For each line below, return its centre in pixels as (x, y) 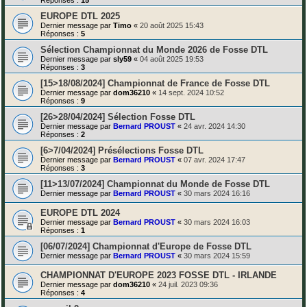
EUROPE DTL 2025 (80, 16)
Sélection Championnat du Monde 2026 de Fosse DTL (154, 49)
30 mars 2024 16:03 (217, 222)
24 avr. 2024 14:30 (214, 126)
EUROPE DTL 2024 (80, 212)
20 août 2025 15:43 (172, 25)
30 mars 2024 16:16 (217, 193)
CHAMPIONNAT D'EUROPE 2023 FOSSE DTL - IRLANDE (159, 275)
